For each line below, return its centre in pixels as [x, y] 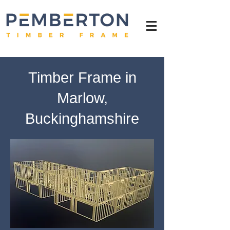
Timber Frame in [82, 78]
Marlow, [82, 98]
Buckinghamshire [82, 119]
